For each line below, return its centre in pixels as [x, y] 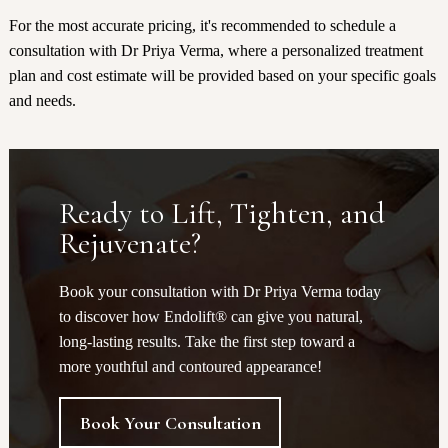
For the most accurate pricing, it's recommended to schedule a [202, 26]
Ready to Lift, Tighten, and [221, 214]
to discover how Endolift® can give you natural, [210, 317]
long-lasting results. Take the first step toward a [206, 342]
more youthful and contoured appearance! [190, 367]
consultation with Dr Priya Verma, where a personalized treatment [215, 51]
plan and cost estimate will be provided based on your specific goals [222, 76]
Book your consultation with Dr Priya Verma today [219, 292]
